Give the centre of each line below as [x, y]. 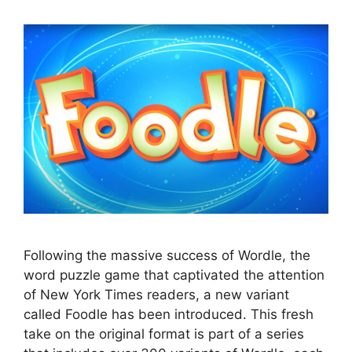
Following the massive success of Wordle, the [167, 255]
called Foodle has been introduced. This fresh [169, 314]
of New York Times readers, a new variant [156, 294]
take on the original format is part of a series [164, 334]
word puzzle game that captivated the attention [174, 275]
